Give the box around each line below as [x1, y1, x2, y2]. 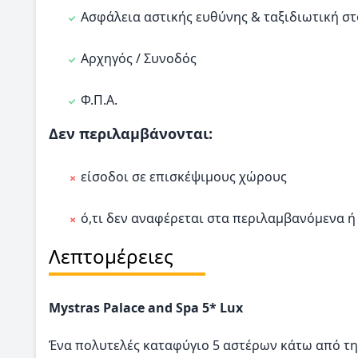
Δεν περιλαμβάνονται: [49, 124, 217, 144]
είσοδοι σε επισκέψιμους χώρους [81, 168, 287, 186]
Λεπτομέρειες [49, 243, 173, 270]
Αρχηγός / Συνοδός [81, 50, 197, 68]
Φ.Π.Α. [81, 91, 117, 109]
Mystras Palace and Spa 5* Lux [49, 299, 243, 317]
